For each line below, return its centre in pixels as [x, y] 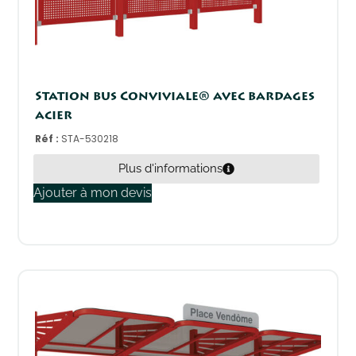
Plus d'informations [170, 168]
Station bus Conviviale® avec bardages [175, 96]
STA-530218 [90, 138]
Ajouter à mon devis [93, 192]
